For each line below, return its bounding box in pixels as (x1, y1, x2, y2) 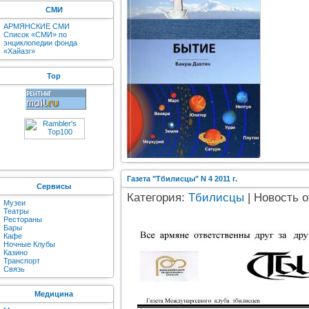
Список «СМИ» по (3, 30, 67, 39)
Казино (3, 248, 28, 257)
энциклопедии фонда (3, 39, 77, 47)
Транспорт (3, 257, 40, 265)
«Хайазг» (3, 47, 35, 55)
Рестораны (3, 215, 42, 223)
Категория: (127, 191, 188, 204)
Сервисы (37, 182, 71, 190)
